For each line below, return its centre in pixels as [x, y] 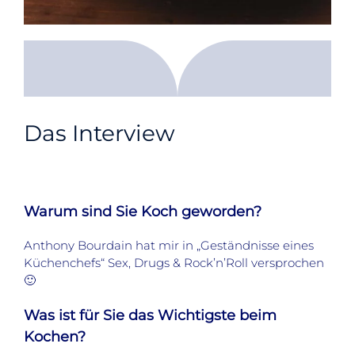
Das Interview [99, 133]
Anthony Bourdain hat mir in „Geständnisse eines [169, 245]
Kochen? [55, 336]
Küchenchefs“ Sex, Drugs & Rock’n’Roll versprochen [174, 262]
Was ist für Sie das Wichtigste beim [150, 315]
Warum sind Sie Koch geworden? [143, 211]
